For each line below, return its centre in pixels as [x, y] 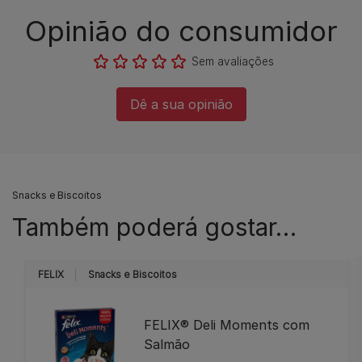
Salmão [167, 344]
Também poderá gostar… [154, 227]
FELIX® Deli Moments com [227, 324]
